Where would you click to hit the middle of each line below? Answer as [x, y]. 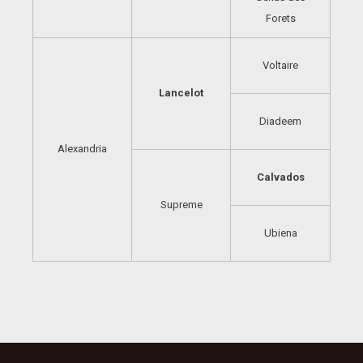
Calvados [280, 177]
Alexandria [82, 149]
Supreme [181, 205]
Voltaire [280, 65]
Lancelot [181, 93]
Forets [280, 18]
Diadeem [280, 121]
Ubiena [280, 233]
